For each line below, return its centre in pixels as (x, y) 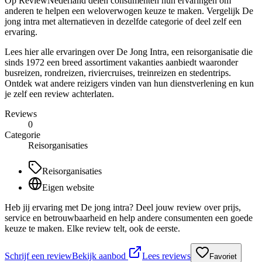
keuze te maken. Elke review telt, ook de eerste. (92, 228)
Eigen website (68, 187)
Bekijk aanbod (100, 256)
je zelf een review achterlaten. (59, 94)
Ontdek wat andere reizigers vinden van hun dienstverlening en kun (129, 83)
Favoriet (223, 256)
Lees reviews (166, 256)
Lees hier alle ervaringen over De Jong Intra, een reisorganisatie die (129, 51)
